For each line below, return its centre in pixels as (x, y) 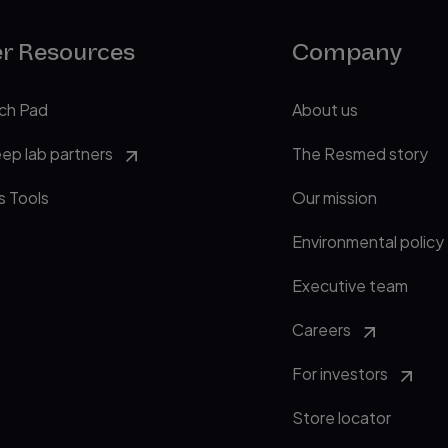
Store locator (341, 417)
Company (346, 52)
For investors (339, 373)
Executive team (349, 285)
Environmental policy (367, 241)
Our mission (334, 197)
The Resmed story (359, 153)
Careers (321, 329)
